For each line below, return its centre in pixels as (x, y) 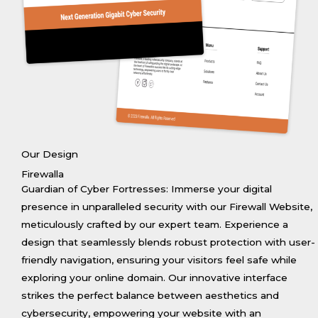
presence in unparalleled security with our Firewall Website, (167, 206)
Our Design (50, 154)
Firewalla (43, 174)
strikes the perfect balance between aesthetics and (150, 295)
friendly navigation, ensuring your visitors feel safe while (159, 259)
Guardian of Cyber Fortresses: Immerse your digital (147, 188)
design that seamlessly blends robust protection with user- (168, 242)
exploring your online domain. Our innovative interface (154, 277)
